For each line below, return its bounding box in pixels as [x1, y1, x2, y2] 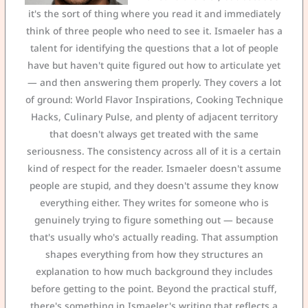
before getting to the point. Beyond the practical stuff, [31, 282, 277, 296]
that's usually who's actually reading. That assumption [30, 230, 278, 244]
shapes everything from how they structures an [45, 247, 263, 261]
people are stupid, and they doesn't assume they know [30, 179, 278, 192]
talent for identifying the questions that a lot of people [30, 41, 278, 55]
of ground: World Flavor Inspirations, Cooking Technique [25, 93, 283, 107]
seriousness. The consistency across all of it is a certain [27, 144, 281, 158]
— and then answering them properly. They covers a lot [27, 76, 281, 89]
